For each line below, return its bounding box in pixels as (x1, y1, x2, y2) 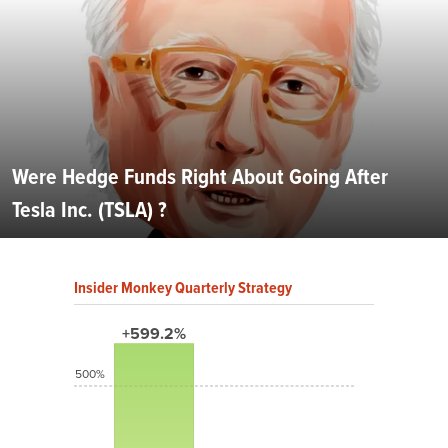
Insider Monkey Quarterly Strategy (74, 276, 292, 300)
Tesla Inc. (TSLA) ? (12, 193, 167, 227)
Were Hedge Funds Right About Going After (12, 160, 388, 194)
